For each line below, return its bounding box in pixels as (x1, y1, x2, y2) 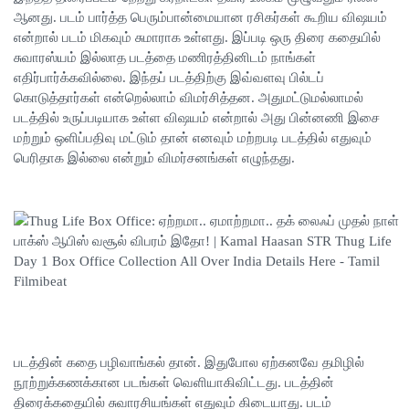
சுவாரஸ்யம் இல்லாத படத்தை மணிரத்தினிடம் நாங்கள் (14, 50, 316, 66)
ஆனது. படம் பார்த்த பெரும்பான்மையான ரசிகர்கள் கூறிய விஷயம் (14, 10, 387, 26)
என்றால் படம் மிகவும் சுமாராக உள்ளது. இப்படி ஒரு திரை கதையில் (14, 30, 381, 46)
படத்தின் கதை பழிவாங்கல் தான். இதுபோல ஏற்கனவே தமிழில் (14, 355, 364, 371)
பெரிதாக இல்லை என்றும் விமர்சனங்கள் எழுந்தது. (14, 151, 295, 166)
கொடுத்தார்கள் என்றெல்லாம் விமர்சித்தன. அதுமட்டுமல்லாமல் (14, 90, 363, 106)
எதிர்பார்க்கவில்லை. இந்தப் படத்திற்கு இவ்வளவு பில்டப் (14, 70, 324, 86)
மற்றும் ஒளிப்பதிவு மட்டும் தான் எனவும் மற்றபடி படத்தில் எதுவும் (14, 131, 372, 146)
